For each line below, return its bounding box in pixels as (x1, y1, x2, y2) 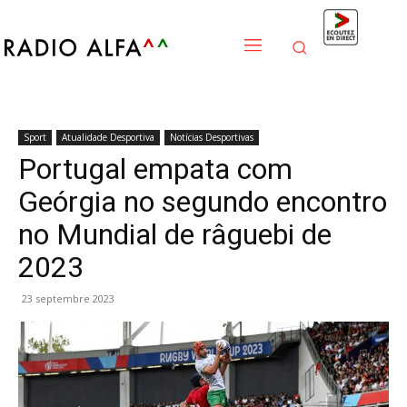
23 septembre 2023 (22, 292, 114, 305)
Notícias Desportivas (170, 131, 253, 144)
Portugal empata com (18, 152, 293, 186)
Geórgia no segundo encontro (18, 184, 387, 219)
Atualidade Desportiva (62, 131, 154, 144)
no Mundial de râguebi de (18, 217, 332, 252)
